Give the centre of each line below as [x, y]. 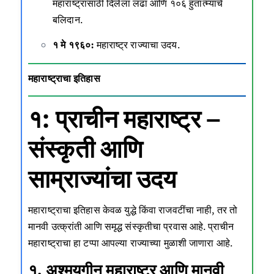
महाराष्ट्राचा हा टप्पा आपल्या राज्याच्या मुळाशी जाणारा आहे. [131, 243]
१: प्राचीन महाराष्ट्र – [125, 119]
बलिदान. [68, 19]
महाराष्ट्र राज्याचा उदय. [137, 44]
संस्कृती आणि [86, 149]
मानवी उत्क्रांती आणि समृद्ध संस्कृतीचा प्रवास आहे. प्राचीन [131, 226]
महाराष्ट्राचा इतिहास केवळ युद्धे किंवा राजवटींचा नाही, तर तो [133, 209]
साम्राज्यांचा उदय [102, 179]
